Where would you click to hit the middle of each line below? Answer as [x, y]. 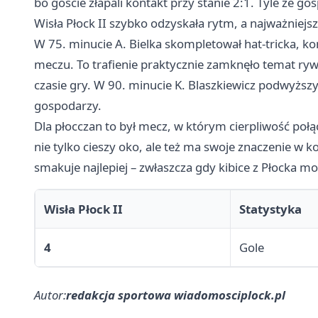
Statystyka [270, 209]
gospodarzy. [68, 106]
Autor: [50, 295]
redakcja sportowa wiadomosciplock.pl [176, 295]
